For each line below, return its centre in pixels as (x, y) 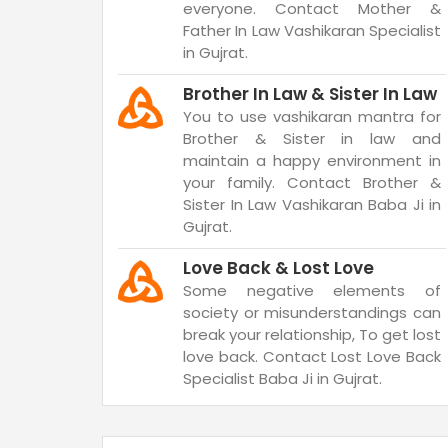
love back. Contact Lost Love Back (312, 356)
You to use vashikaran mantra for (312, 116)
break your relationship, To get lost (312, 334)
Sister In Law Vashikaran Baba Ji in (312, 204)
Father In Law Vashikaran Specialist (312, 30)
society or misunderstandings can (312, 312)
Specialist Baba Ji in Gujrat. (282, 378)
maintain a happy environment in (312, 160)
